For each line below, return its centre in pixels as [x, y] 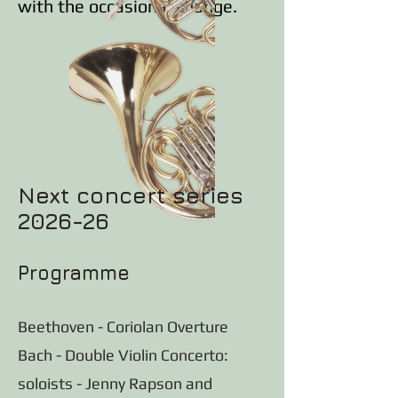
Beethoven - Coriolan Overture [123, 326]
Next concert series [131, 195]
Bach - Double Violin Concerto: [123, 355]
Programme [74, 273]
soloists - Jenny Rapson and [115, 383]
